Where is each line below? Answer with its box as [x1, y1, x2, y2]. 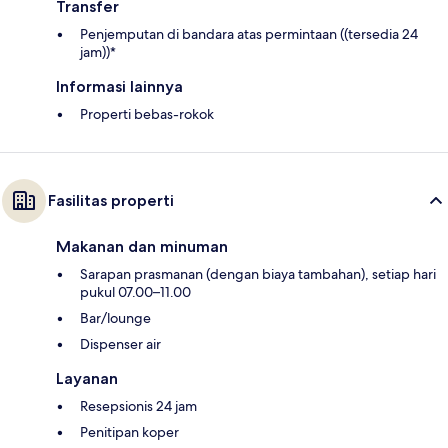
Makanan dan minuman [56, 237, 228, 257]
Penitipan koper [80, 423, 179, 442]
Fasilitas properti [48, 191, 174, 211]
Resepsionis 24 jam [80, 397, 197, 416]
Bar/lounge [80, 309, 151, 328]
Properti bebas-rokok [80, 105, 214, 124]
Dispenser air [80, 335, 161, 354]
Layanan [56, 369, 118, 389]
